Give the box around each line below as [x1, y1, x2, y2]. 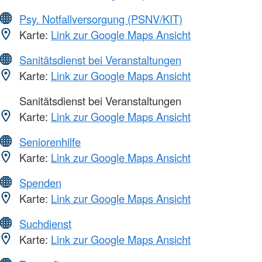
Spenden [19, 175, 61, 191]
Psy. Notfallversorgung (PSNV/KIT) [19, 11, 182, 27]
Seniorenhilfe [19, 134, 81, 150]
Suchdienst [19, 216, 71, 232]
